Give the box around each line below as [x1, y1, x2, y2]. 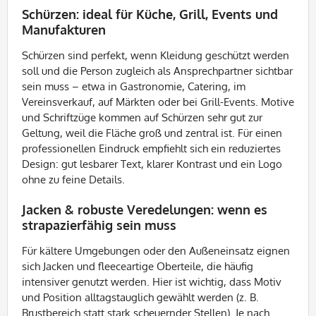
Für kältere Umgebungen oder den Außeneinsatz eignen [22, 244, 290, 257]
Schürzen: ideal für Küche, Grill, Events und [22, 6, 278, 22]
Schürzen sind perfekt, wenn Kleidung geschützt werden [22, 49, 289, 62]
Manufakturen [22, 22, 106, 37]
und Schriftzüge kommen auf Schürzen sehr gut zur [22, 111, 262, 124]
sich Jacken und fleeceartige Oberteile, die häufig [22, 260, 253, 273]
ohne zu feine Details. [22, 173, 125, 186]
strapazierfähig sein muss [22, 217, 176, 233]
